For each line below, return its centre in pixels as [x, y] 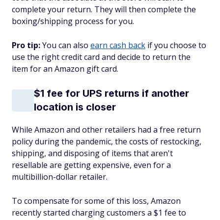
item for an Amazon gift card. [66, 69]
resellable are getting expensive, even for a [91, 165]
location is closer [75, 107]
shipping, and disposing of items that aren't [92, 153]
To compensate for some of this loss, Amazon [96, 201]
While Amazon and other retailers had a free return [106, 130]
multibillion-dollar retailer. [60, 177]
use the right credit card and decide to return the [101, 57]
